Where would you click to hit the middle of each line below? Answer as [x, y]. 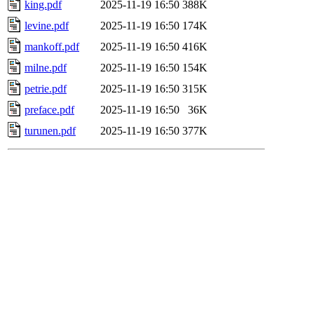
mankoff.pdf [52, 46]
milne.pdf [46, 67]
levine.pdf [47, 25]
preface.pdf [49, 109]
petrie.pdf [46, 88]
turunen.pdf [50, 130]
